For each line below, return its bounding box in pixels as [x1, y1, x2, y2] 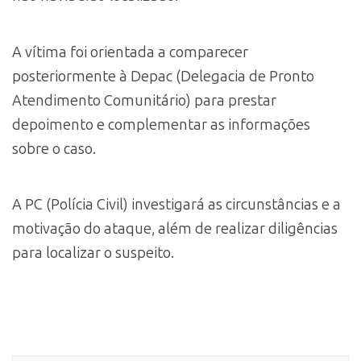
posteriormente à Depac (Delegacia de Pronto [12, 67, 314, 85]
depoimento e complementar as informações [12, 115, 310, 134]
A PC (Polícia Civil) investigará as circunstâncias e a [12, 195, 341, 214]
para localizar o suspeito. [12, 243, 174, 262]
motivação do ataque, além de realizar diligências [12, 219, 338, 238]
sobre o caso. [12, 139, 96, 158]
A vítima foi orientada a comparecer [12, 43, 248, 61]
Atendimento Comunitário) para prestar [12, 91, 276, 110]
